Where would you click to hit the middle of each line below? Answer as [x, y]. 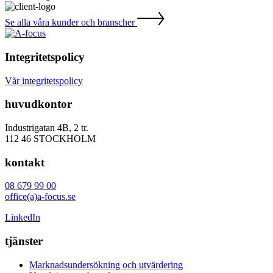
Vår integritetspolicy [44, 80]
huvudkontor [38, 104]
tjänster [24, 241]
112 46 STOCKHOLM [50, 138]
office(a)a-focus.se [40, 197]
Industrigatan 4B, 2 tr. [47, 127]
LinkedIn [23, 218]
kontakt [25, 162]
